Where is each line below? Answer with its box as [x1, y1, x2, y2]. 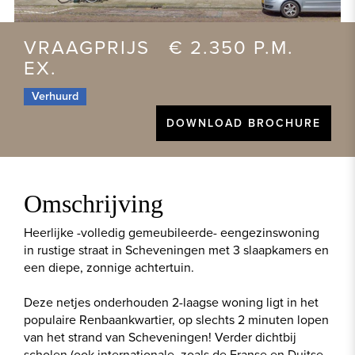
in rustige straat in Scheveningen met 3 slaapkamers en [24, 242, 329, 258]
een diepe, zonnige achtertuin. [24, 260, 194, 276]
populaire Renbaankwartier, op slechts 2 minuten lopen [24, 312, 329, 328]
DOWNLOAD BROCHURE [166, 116, 321, 130]
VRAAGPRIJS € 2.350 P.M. [24, 36, 294, 59]
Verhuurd [32, 89, 78, 103]
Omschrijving [24, 189, 163, 218]
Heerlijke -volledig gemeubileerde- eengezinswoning [24, 225, 319, 241]
